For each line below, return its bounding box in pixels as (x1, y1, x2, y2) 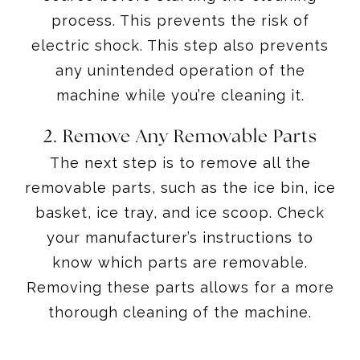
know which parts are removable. (52, 253, 308, 271)
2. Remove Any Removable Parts (43, 127, 317, 146)
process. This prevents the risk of (51, 11, 309, 29)
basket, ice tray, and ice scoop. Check (35, 203, 325, 221)
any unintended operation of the (55, 61, 305, 79)
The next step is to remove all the (49, 153, 311, 171)
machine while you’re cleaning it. (55, 86, 305, 104)
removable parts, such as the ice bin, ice (24, 178, 336, 196)
